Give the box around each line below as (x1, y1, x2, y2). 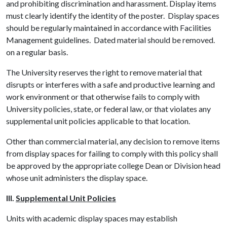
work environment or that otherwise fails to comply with (6, 92, 200, 101)
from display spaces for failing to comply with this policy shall (6, 148, 218, 158)
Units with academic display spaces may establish (6, 213, 177, 223)
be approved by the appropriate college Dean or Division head (6, 161, 220, 170)
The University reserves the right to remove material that (6, 67, 202, 77)
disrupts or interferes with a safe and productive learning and (6, 80, 215, 89)
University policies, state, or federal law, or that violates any (6, 104, 211, 113)
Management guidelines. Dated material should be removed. (6, 35, 215, 45)
